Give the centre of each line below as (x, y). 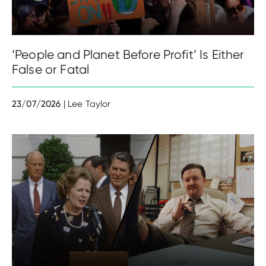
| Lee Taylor (87, 104)
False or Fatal (51, 69)
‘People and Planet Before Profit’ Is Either (128, 55)
